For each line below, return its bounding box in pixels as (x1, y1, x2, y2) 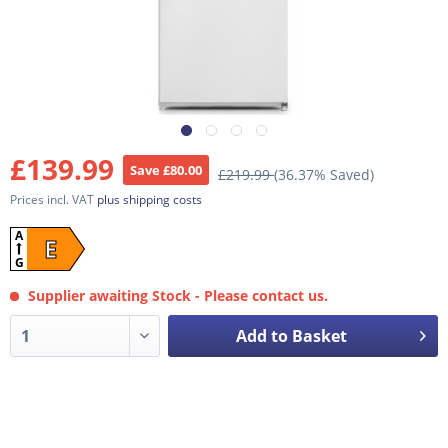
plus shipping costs (97, 191, 202, 208)
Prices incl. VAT (10, 191, 97, 208)
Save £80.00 (130, 161, 202, 179)
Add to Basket (235, 325, 347, 347)
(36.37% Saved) (274, 165, 374, 184)
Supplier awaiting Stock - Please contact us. (24, 286, 328, 305)
